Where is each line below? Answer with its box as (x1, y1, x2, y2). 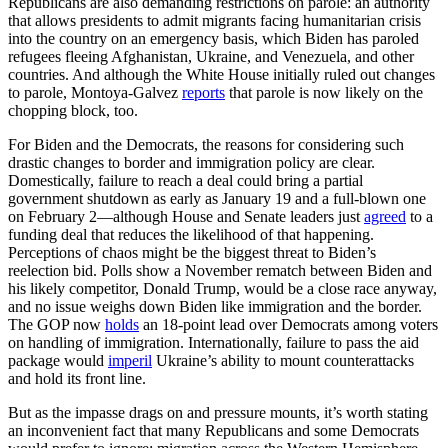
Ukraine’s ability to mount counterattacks (152, 352, 414, 370)
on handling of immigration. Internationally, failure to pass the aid (8, 334, 419, 352)
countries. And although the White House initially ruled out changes (8, 66, 435, 84)
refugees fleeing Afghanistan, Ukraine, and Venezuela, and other (8, 48, 414, 66)
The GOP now (8, 316, 105, 334)
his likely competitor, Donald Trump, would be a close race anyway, (8, 280, 437, 298)
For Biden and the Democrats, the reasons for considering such (8, 136, 404, 154)
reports (182, 84, 225, 102)
